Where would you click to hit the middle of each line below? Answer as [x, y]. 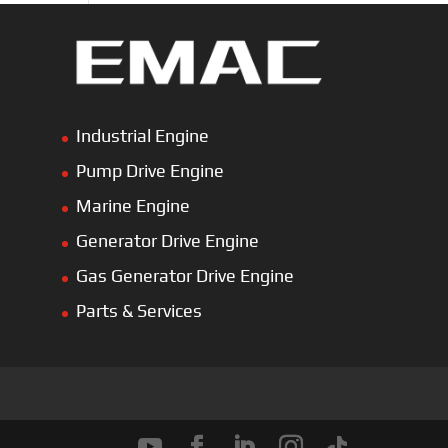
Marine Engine [132, 206]
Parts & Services [138, 311]
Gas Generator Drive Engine [184, 276]
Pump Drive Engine [149, 171]
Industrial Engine [142, 136]
